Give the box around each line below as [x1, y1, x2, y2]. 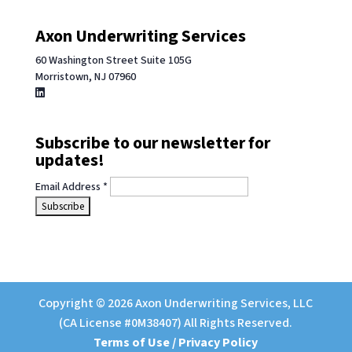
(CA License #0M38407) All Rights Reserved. [59, 314, 293, 332]
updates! [35, 148, 104, 174]
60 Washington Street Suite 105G [35, 52, 192, 68]
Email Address [35, 179, 103, 196]
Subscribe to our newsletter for [35, 130, 270, 156]
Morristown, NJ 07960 [35, 68, 136, 85]
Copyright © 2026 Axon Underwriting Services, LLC [38, 295, 313, 313]
